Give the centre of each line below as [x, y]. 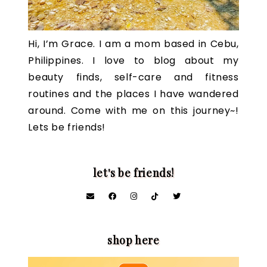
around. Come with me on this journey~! [133, 111]
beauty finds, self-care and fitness [133, 77]
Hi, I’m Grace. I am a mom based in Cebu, [133, 44]
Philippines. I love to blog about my [133, 61]
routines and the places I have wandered [133, 94]
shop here [133, 240]
